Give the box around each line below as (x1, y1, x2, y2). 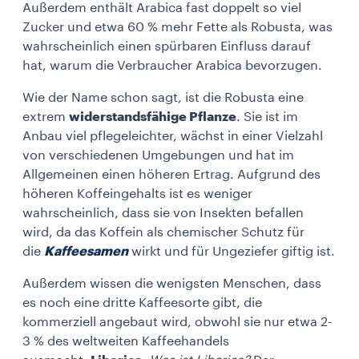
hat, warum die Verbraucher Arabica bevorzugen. (22, 58, 322, 72)
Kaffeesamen (44, 244, 128, 258)
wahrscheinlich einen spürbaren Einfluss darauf (22, 39, 311, 53)
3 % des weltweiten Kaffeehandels (22, 334, 229, 348)
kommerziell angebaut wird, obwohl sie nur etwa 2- (22, 315, 333, 329)
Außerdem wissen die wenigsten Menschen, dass (22, 276, 321, 290)
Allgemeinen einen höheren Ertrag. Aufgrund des (22, 167, 321, 181)
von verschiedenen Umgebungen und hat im (22, 148, 294, 162)
